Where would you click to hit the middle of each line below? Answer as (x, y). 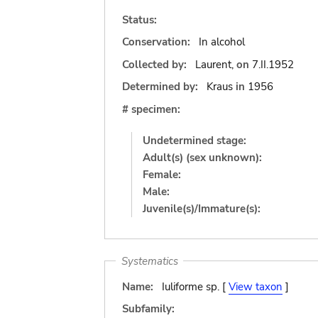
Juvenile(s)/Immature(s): (202, 208)
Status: (139, 20)
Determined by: (160, 87)
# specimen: (151, 109)
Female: (162, 174)
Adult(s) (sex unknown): (202, 157)
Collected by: (156, 64)
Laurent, (214, 64)
